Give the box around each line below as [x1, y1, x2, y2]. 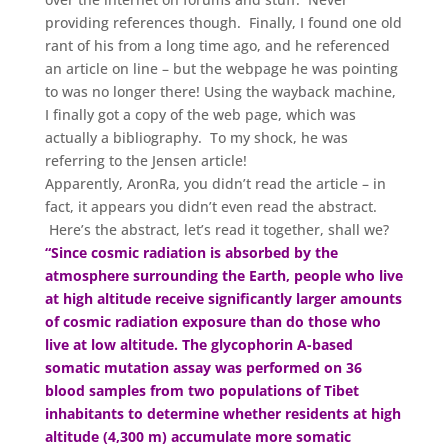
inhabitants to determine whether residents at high [44, 403, 401, 423]
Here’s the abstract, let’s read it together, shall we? [44, 219, 389, 239]
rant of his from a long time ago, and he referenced [44, 35, 390, 55]
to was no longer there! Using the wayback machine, [44, 81, 396, 101]
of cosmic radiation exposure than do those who [44, 311, 381, 331]
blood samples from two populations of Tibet [44, 380, 359, 400]
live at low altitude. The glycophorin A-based [44, 334, 353, 354]
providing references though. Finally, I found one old [44, 12, 402, 32]
